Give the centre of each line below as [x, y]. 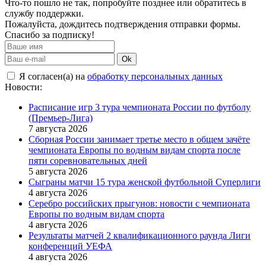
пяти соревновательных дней [88, 160]
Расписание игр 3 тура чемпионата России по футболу [140, 107]
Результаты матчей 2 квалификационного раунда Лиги [140, 235]
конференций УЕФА [70, 246]
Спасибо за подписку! [50, 34]
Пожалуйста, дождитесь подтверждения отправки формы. [123, 24]
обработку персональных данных [155, 76]
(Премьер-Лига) [61, 118]
